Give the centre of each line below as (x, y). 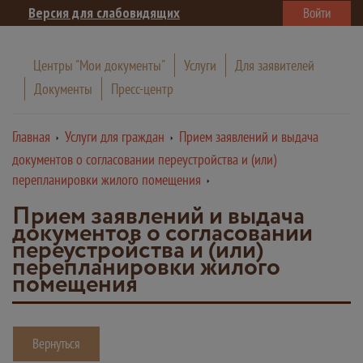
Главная (31, 137)
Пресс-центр (142, 89)
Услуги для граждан (115, 137)
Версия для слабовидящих (104, 13)
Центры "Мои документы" (99, 65)
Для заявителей (275, 65)
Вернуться (56, 344)
